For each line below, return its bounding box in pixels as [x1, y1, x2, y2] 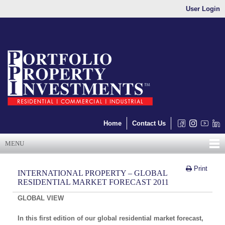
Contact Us [132, 120, 166, 127]
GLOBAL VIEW [18, 194, 64, 202]
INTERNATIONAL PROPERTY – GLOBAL [18, 169, 167, 177]
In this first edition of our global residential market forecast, [18, 214, 203, 222]
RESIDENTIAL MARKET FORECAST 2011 [18, 178, 169, 186]
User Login [186, 5, 220, 13]
